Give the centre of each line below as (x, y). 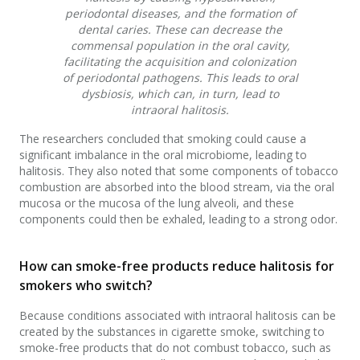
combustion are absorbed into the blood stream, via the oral (177, 187)
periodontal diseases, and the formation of (180, 14)
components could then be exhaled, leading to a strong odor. (180, 219)
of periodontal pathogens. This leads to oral (180, 78)
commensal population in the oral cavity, (180, 46)
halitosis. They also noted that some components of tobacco (179, 171)
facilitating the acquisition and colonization (180, 62)
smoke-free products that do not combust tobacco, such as (175, 348)
